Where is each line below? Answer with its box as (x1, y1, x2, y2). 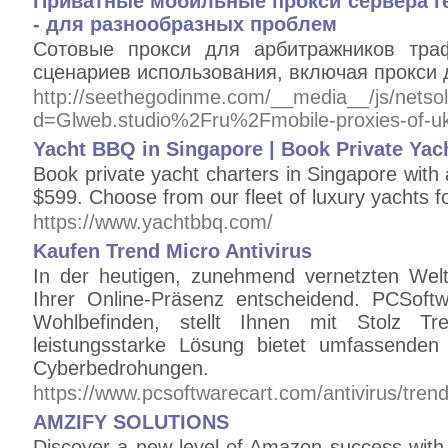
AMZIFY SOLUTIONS (33, 411, 229, 433)
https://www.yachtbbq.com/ (33, 211, 273, 233)
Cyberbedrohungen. (33, 357, 209, 379)
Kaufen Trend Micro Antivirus (33, 240, 312, 262)
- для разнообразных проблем (33, 13, 337, 35)
